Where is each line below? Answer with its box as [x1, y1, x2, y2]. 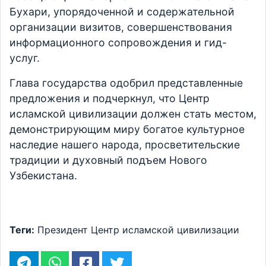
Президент [37, 224, 88, 236]
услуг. [9, 52, 40, 65]
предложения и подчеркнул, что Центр [9, 92, 210, 105]
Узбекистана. [9, 169, 77, 182]
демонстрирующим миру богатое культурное [9, 123, 245, 136]
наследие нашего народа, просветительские [9, 138, 240, 151]
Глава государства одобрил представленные [9, 77, 243, 90]
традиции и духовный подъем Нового [9, 154, 207, 167]
